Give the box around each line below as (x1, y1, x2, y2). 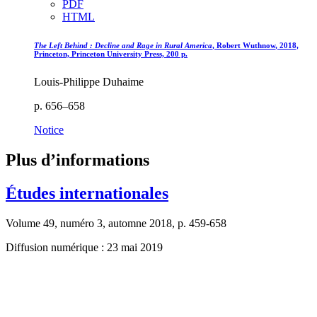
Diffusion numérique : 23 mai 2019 (6, 241, 163, 253)
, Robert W (212, 41, 250, 50)
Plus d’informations (6, 151, 149, 170)
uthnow (250, 41, 275, 50)
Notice (34, 124, 64, 137)
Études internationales (6, 184, 168, 203)
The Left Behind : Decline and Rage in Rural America (34, 41, 212, 50)
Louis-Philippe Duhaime (34, 76, 144, 88)
